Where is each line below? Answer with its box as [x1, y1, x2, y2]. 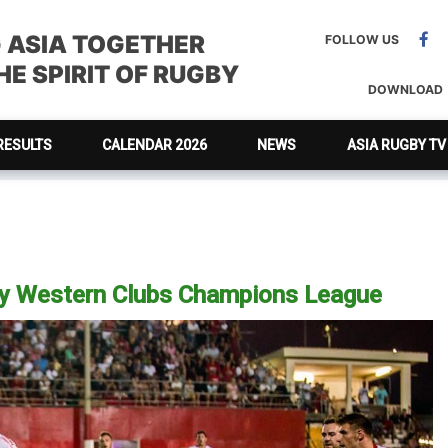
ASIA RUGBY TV [346, 137, 446, 153]
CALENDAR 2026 [102, 137, 208, 153]
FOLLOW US [324, 32, 399, 47]
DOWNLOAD [368, 82, 443, 97]
